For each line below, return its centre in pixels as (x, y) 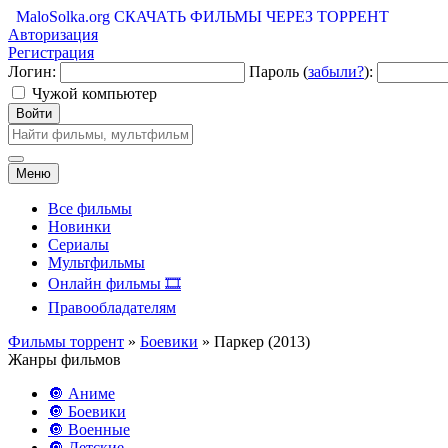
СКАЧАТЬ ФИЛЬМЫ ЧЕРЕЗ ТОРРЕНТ (251, 16)
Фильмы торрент (66, 341)
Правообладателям (112, 307)
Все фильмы (90, 208)
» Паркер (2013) (254, 341)
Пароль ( (278, 71)
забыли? (336, 71)
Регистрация (51, 52)
